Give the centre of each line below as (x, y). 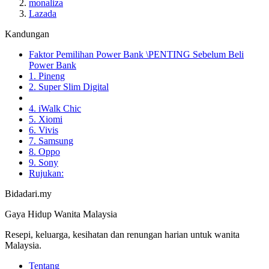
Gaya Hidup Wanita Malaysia (61, 214)
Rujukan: (46, 174)
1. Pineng (47, 76)
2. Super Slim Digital (69, 87)
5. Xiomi (46, 119)
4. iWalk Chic (55, 109)
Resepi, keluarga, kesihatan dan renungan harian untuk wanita (122, 235)
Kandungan (27, 34)
